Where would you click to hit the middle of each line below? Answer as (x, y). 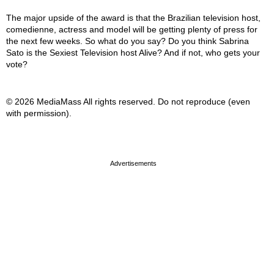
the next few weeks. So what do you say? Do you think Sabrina (128, 41)
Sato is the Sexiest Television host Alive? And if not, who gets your (133, 53)
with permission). (39, 113)
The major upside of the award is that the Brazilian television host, (133, 18)
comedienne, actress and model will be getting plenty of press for (132, 30)
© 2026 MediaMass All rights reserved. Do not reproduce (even (128, 102)
